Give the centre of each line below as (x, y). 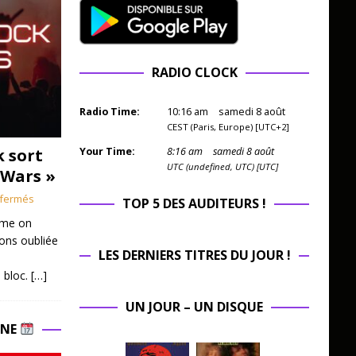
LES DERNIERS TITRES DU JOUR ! (194, 255)
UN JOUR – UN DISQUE (195, 307)
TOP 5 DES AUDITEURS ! (195, 204)
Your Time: (107, 152)
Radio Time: (109, 112)
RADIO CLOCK (194, 73)
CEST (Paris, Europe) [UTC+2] (228, 127)
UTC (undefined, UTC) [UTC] (222, 167)
